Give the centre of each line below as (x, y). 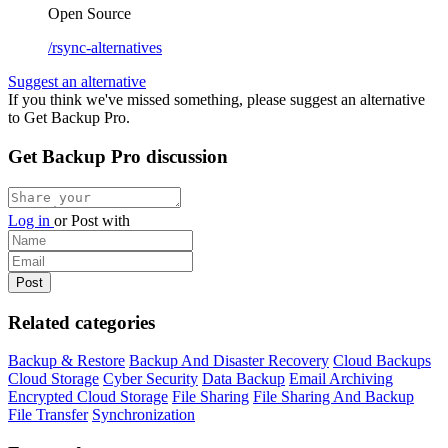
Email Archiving (341, 379)
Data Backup (243, 379)
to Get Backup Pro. (69, 118)
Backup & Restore (66, 361)
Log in (31, 220)
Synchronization (143, 415)
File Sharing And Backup (333, 397)
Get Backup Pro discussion (118, 157)
